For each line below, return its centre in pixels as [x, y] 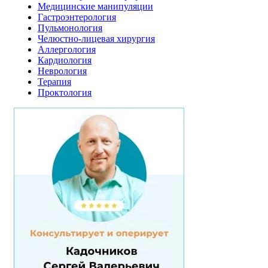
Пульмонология [70, 28]
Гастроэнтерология [77, 17]
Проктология [65, 92]
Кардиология [65, 60]
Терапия [54, 81]
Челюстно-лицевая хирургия [96, 38]
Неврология [62, 71]
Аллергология [67, 49]
